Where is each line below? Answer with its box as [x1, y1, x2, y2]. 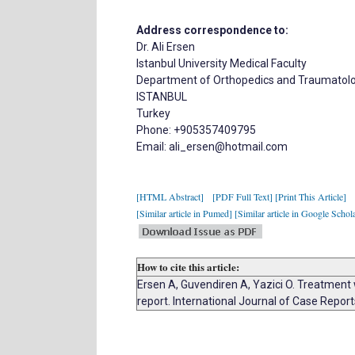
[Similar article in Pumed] [136, 207, 232, 219]
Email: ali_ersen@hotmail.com [136, 140, 288, 153]
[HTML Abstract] [136, 190, 204, 203]
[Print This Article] [275, 190, 346, 203]
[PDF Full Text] [212, 190, 273, 203]
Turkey [136, 107, 170, 120]
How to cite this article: [137, 259, 239, 274]
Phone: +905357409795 [136, 124, 256, 136]
